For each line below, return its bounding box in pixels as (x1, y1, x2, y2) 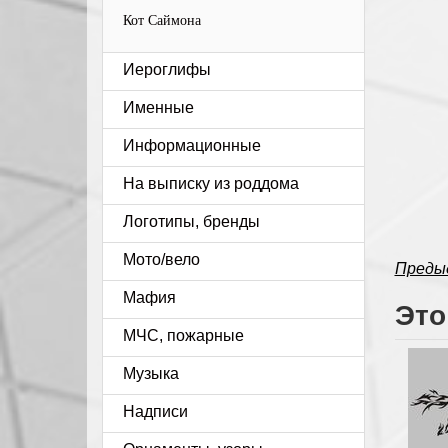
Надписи (123, 403, 188, 420)
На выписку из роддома (123, 175, 299, 192)
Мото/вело (123, 251, 200, 268)
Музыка (123, 365, 179, 382)
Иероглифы (123, 61, 211, 78)
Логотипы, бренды (123, 213, 260, 230)
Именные (123, 99, 194, 116)
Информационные (123, 137, 261, 154)
